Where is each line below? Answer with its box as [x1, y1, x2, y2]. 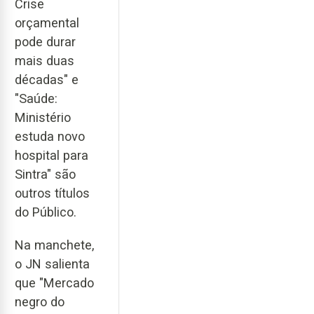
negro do [15, 294, 64, 309]
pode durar [15, 34, 76, 50]
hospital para [15, 148, 88, 163]
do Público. [15, 205, 76, 220]
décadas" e [15, 72, 78, 88]
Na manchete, [15, 237, 94, 252]
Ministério [15, 110, 71, 125]
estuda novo [15, 129, 85, 144]
